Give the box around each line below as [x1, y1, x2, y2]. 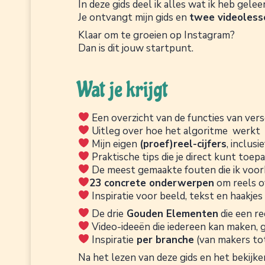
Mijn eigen [89, 137, 140, 151]
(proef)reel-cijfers [140, 137, 227, 151]
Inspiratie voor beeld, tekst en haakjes [89, 189, 263, 203]
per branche [134, 232, 195, 247]
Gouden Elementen [124, 206, 219, 221]
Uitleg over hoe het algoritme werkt [89, 124, 263, 138]
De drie [89, 206, 124, 221]
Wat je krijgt [78, 76, 168, 103]
